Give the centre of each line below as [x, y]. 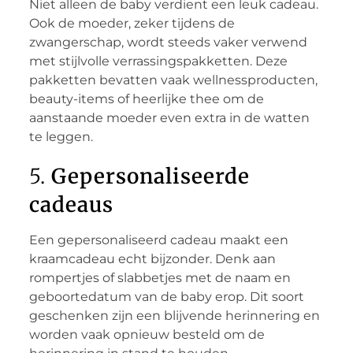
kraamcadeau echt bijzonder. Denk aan [152, 258]
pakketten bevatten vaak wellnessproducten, [173, 80]
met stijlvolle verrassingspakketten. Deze [158, 61]
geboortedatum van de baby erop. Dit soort [166, 296]
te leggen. [61, 136]
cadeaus [71, 204]
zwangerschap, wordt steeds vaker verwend [168, 42]
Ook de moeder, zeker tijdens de [132, 23]
